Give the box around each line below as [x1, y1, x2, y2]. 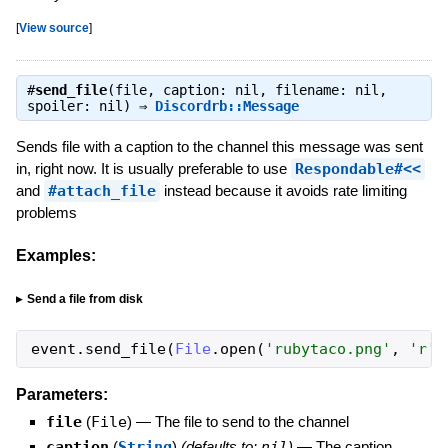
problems [15, 203, 77, 221]
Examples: [15, 246, 96, 264]
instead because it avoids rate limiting [159, 181, 407, 199]
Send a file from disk [26, 291, 143, 306]
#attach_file [47, 181, 156, 200]
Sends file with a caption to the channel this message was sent [15, 137, 423, 155]
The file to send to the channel [154, 413, 349, 431]
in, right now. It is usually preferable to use [15, 159, 291, 177]
